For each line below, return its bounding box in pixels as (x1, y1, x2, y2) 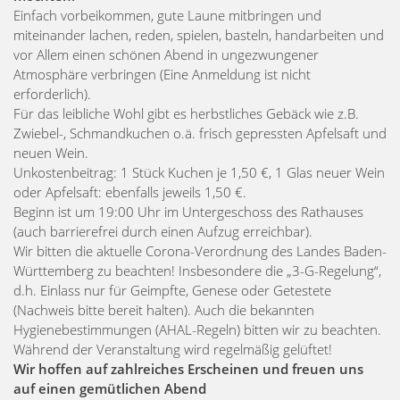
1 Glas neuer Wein (275, 162, 385, 181)
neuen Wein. (13, 143, 88, 162)
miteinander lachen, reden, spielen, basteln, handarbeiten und (13, 25, 384, 44)
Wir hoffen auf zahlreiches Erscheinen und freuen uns (13, 359, 363, 378)
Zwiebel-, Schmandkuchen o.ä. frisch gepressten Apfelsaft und (13, 123, 387, 142)
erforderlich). (13, 84, 91, 103)
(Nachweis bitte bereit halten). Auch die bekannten (13, 300, 314, 319)
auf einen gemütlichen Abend (13, 379, 206, 397)
